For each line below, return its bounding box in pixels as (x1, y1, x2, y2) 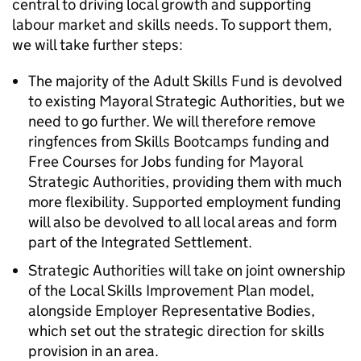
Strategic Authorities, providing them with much (28, 172, 342, 191)
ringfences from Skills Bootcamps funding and (28, 132, 330, 151)
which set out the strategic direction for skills (28, 322, 325, 340)
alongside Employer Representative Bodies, (28, 301, 315, 320)
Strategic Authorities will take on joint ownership (28, 261, 346, 280)
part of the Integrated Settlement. (28, 233, 252, 251)
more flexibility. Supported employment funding (28, 193, 341, 211)
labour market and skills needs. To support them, (12, 15, 332, 34)
